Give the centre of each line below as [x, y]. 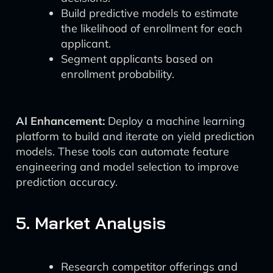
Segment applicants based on [137, 59]
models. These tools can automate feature [122, 151]
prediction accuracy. [67, 182]
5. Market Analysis [91, 223]
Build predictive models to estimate [150, 13]
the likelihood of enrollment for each [152, 28]
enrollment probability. [118, 74]
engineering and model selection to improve [127, 167]
